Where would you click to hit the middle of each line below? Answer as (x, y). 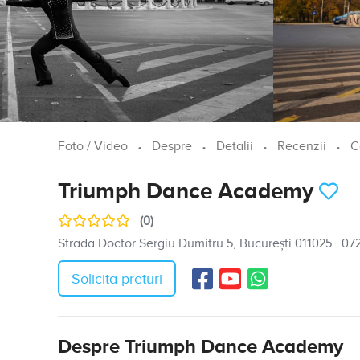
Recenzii (302, 147)
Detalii (235, 147)
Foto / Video (93, 147)
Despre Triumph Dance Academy (200, 347)
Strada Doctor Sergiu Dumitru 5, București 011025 (195, 244)
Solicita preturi (117, 279)
